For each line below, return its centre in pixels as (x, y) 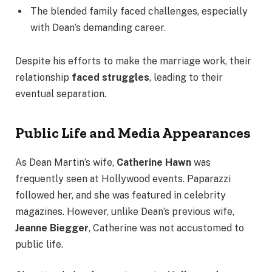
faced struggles (110, 78)
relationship (43, 78)
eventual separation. (61, 94)
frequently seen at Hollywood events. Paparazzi (123, 178)
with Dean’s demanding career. (98, 27)
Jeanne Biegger (52, 228)
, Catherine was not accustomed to (166, 228)
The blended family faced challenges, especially (139, 11)
